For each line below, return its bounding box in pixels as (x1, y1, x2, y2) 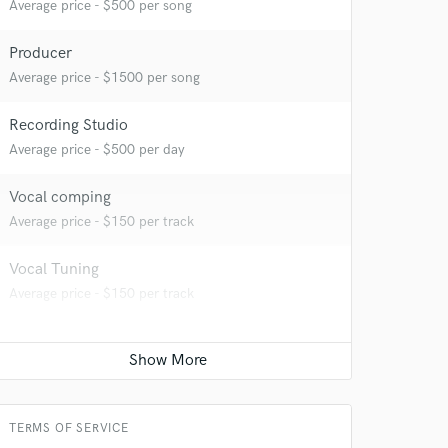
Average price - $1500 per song (9, 69, 200, 86)
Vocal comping (9, 188, 111, 207)
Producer (9, 44, 72, 63)
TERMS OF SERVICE (9, 421, 129, 436)
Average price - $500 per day (9, 141, 185, 158)
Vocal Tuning (9, 260, 99, 279)
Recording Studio (9, 116, 128, 135)
